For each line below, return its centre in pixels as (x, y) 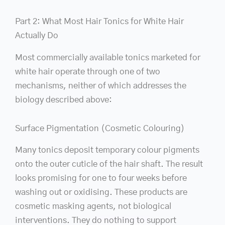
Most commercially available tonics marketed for (108, 57)
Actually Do (37, 36)
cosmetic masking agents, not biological (93, 206)
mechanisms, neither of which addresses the (101, 85)
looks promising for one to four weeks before (101, 178)
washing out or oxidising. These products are (101, 192)
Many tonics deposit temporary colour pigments (107, 150)
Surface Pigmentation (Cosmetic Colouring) (100, 129)
